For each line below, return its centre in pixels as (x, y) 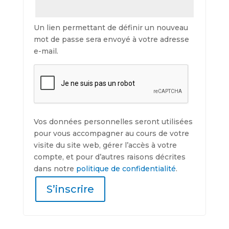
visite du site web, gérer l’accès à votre (105, 145)
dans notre (55, 169)
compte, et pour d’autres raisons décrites (109, 157)
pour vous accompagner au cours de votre (111, 133)
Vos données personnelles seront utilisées (113, 122)
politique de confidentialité (126, 169)
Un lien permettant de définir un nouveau (111, 28)
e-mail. (46, 51)
